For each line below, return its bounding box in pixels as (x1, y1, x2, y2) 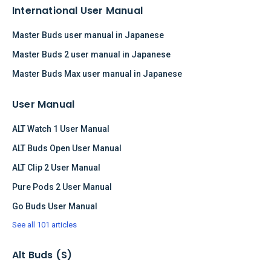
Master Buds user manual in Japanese (12, 30, 164, 40)
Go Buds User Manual (12, 201, 97, 211)
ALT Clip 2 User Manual (12, 162, 100, 172)
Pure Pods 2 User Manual (12, 181, 112, 192)
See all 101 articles (12, 220, 77, 229)
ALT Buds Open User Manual (12, 143, 122, 153)
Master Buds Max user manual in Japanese (12, 68, 182, 79)
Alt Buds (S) (12, 247, 73, 262)
